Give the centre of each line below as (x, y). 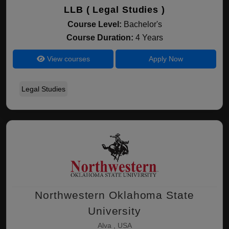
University (114, 211)
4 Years (149, 38)
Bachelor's (143, 24)
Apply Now (166, 59)
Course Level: (94, 24)
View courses (67, 59)
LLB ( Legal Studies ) (114, 10)
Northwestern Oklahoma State (114, 195)
